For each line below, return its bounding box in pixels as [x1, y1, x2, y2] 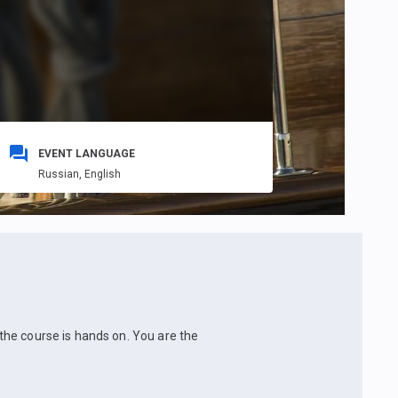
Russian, [37, 168, 84, 181]
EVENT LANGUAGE [37, 147, 135, 161]
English [84, 168, 121, 181]
